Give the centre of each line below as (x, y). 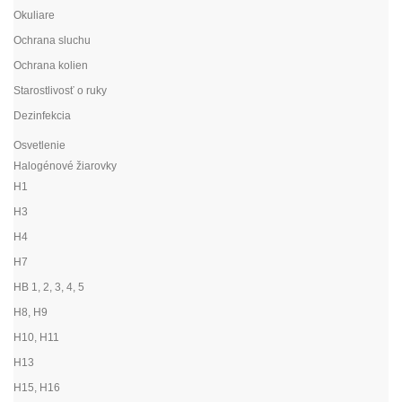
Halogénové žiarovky (65, 166)
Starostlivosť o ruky (60, 90)
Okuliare (34, 15)
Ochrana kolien (51, 65)
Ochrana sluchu (52, 40)
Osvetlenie (39, 145)
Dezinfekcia (42, 115)
